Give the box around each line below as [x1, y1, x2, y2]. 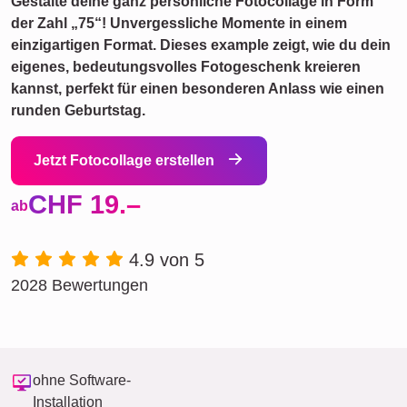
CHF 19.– [28, 190, 141, 219]
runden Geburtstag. [11, 103, 145, 118]
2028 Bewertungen [11, 276, 148, 294]
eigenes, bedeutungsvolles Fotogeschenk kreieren [11, 59, 361, 74]
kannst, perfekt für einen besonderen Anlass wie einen [11, 81, 384, 96]
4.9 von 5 [129, 250, 204, 270]
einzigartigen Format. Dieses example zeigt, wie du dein [11, 37, 391, 53]
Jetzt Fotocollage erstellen [34, 153, 218, 168]
